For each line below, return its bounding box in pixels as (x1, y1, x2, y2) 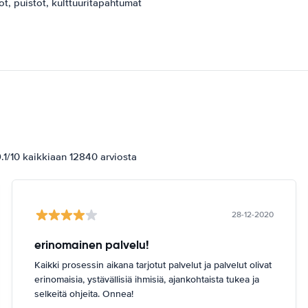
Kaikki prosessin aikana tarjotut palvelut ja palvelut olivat (34, 258, 272, 271)
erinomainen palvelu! (34, 236, 150, 252)
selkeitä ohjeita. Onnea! (34, 287, 134, 300)
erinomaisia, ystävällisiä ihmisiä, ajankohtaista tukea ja (34, 273, 260, 285)
